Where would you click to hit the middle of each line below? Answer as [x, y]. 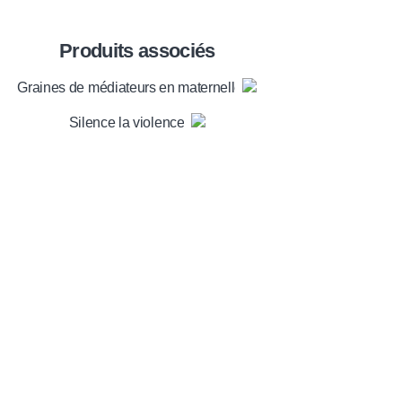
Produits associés [137, 50]
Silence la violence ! [130, 122]
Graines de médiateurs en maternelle [130, 87]
